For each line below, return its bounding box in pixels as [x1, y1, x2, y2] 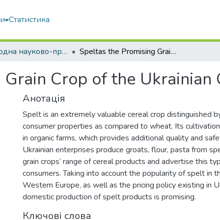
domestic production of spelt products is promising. [23, 192, 196, 202]
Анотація [23, 92, 65, 105]
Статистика [9, 14, 50, 25]
